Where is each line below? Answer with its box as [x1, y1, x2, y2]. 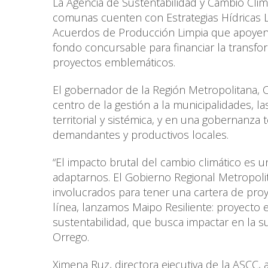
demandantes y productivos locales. [53, 127, 229, 142]
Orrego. [53, 230, 89, 245]
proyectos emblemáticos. [53, 55, 178, 70]
